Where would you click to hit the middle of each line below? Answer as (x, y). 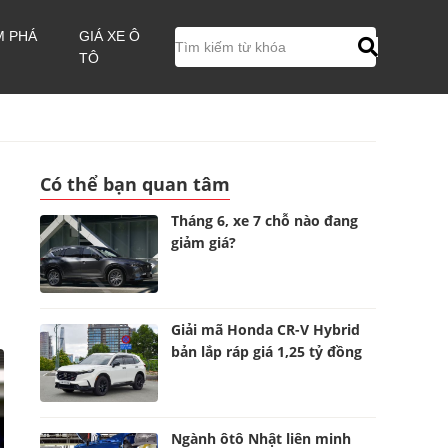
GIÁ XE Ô (110, 36)
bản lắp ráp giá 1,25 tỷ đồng (267, 351)
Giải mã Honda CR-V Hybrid (266, 329)
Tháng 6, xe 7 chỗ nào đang (265, 220)
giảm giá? (204, 242)
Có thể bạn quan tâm (135, 184)
